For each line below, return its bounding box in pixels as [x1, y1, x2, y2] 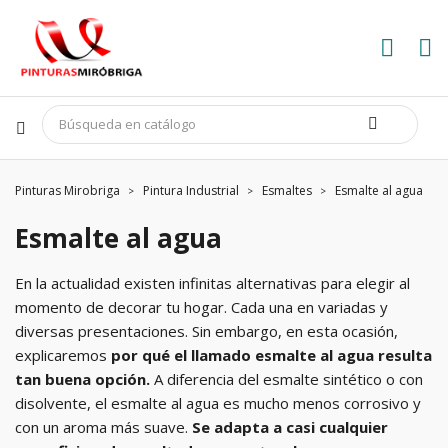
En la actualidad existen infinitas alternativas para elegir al [15, 273, 410, 293]
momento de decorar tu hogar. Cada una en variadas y [15, 297, 388, 317]
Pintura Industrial [143, 182, 239, 199]
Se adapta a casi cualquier [192, 417, 388, 437]
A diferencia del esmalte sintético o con [150, 369, 423, 389]
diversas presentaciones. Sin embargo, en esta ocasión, [15, 321, 398, 341]
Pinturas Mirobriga [15, 182, 120, 199]
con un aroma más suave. [15, 417, 192, 437]
